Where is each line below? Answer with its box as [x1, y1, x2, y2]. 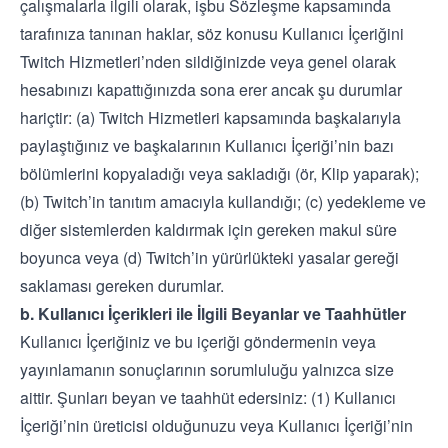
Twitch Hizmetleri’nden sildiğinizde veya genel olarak [20, 50, 396, 73]
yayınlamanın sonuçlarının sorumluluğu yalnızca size [20, 358, 394, 381]
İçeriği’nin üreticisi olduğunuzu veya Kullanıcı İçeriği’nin [20, 414, 413, 437]
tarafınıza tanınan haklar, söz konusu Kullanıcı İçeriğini [20, 22, 404, 45]
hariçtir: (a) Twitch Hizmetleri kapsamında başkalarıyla [20, 106, 401, 129]
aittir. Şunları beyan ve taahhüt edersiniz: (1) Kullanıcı [20, 386, 396, 409]
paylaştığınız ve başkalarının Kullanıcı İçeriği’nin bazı [20, 134, 394, 157]
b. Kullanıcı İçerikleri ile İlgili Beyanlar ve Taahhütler [20, 302, 406, 325]
